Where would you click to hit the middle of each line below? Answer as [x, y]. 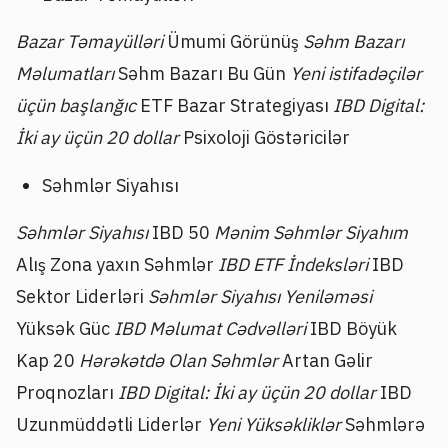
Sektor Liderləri [82, 296]
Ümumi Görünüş [233, 42]
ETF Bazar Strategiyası [236, 106]
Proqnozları [67, 392]
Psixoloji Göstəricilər [266, 138]
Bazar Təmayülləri [89, 42]
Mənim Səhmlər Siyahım [311, 232]
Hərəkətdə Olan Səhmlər [180, 360]
